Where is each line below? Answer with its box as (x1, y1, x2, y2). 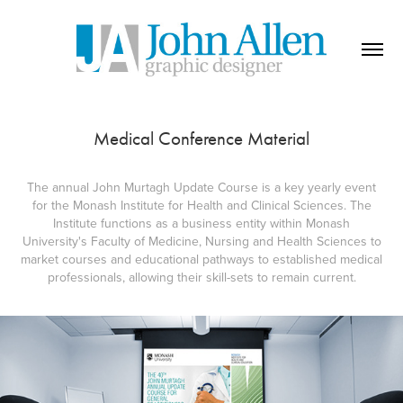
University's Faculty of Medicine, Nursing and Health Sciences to (22, 231, 381, 250)
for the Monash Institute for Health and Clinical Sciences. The (31, 195, 372, 214)
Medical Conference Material (94, 127, 309, 149)
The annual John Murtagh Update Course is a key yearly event (27, 177, 376, 196)
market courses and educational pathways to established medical (21, 249, 382, 268)
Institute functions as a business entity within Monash (53, 213, 350, 232)
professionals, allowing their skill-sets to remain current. (47, 267, 356, 286)
